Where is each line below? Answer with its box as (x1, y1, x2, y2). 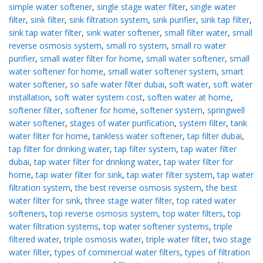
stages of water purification (70, 117, 174, 129)
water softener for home (9, 66, 103, 77)
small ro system (106, 40, 167, 52)
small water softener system (108, 66, 217, 77)
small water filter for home (40, 53, 141, 65)
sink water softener (86, 27, 160, 39)
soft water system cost (55, 92, 143, 103)
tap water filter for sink (36, 169, 122, 181)
